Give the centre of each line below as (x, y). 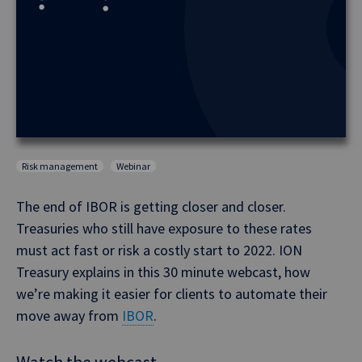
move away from (69, 316)
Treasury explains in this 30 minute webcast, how (163, 272)
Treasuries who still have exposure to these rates (164, 228)
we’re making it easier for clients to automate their (172, 294)
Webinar (133, 166)
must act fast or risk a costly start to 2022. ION (159, 250)
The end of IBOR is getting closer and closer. (151, 206)
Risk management (60, 166)
